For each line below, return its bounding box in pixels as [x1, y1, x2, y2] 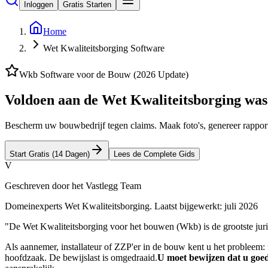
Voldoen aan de [5, 92, 102, 108]
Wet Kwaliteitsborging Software [43, 43, 165, 54]
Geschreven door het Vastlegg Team [5, 181, 141, 191]
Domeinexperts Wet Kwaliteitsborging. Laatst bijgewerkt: [5, 201, 224, 211]
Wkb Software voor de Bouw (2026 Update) [19, 69, 188, 80]
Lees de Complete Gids [114, 150, 195, 159]
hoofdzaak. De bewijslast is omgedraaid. [5, 252, 157, 263]
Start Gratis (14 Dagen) [10, 150, 90, 159]
